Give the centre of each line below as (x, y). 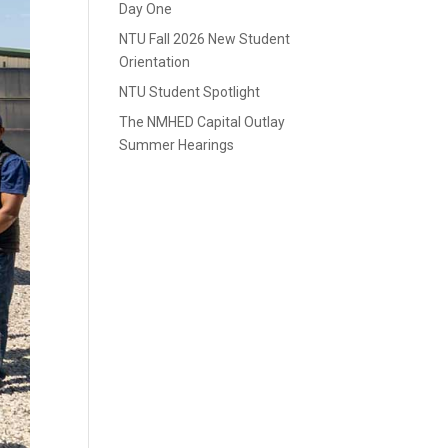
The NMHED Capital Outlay (202, 122)
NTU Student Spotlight (190, 92)
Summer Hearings (177, 145)
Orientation (155, 62)
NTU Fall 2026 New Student (205, 39)
